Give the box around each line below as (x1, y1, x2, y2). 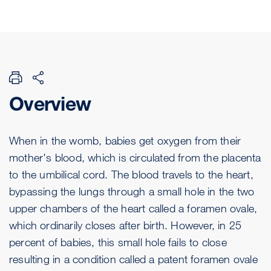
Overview (9, 91, 91, 116)
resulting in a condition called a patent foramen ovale (9, 252, 258, 266)
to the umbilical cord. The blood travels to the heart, (9, 167, 253, 181)
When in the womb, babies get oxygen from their (9, 133, 241, 147)
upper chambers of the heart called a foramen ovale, (9, 201, 258, 215)
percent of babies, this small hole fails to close (9, 235, 227, 249)
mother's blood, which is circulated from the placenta (9, 150, 261, 164)
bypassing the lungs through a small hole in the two (9, 184, 255, 198)
